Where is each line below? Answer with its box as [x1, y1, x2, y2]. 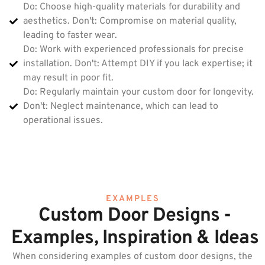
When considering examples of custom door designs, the [12, 251, 253, 263]
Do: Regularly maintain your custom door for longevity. [22, 86, 254, 99]
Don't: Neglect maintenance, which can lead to [22, 101, 218, 113]
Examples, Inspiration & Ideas [11, 227, 258, 251]
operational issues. [22, 115, 103, 127]
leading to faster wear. [22, 30, 117, 42]
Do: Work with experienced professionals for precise [22, 44, 244, 56]
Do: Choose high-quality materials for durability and [22, 1, 240, 14]
